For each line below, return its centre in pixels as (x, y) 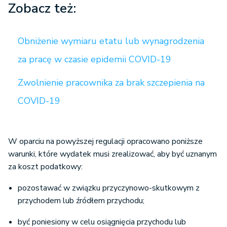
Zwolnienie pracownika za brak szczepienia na (111, 83)
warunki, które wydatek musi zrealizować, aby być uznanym (112, 154)
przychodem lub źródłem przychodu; (81, 201)
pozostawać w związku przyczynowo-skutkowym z (109, 188)
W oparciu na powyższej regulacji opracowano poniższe (105, 142)
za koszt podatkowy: (45, 167)
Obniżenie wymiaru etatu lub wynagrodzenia (111, 41)
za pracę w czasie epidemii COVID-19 (94, 60)
